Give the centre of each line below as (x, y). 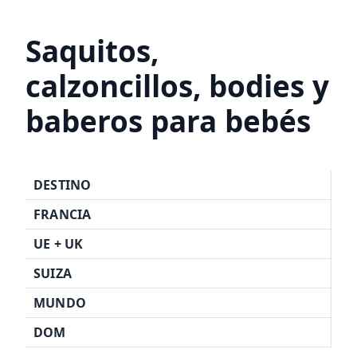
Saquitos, (92, 51)
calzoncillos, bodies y (177, 86)
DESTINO (63, 185)
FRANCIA (63, 215)
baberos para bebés (168, 122)
